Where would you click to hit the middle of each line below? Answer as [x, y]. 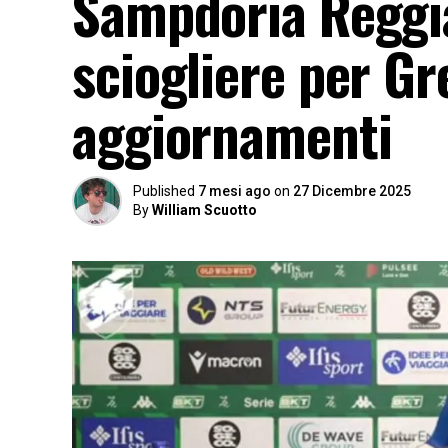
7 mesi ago [234, 191]
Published [164, 191]
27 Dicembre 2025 [352, 191]
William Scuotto [204, 210]
